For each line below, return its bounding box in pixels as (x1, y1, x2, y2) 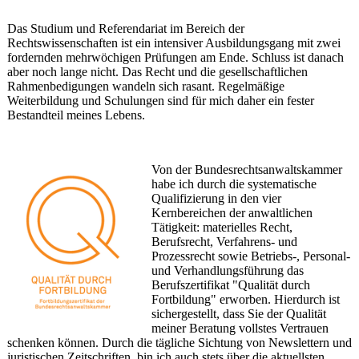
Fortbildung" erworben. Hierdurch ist (151, 292, 341, 306)
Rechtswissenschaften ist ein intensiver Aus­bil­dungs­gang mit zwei (6, 35, 341, 50)
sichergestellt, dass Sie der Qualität (151, 306, 327, 321)
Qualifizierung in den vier (151, 191, 282, 205)
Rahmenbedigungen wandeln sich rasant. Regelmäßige (6, 79, 284, 93)
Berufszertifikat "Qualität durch (151, 277, 311, 292)
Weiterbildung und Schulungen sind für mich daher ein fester (6, 93, 314, 107)
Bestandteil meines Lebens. (6, 107, 148, 122)
